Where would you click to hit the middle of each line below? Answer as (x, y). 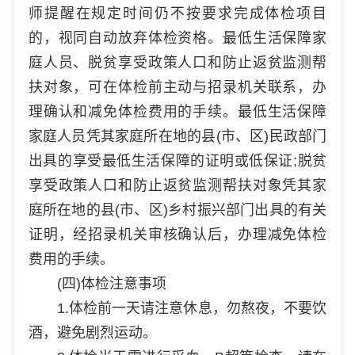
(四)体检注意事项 (111, 283)
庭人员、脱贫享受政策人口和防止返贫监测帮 (177, 62)
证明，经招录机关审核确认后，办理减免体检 (177, 234)
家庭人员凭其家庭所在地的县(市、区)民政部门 (177, 136)
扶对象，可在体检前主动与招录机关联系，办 (177, 87)
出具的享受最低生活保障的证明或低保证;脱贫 (177, 160)
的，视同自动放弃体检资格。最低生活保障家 (177, 38)
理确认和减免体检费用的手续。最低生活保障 (177, 111)
